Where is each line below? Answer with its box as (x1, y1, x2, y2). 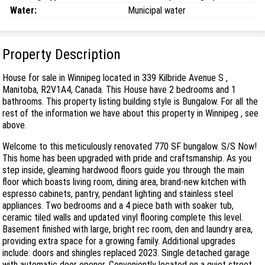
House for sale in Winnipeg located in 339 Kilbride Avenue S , (2, 72, 228, 83)
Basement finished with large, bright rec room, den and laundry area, (2, 223, 253, 235)
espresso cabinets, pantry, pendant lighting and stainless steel (2, 188, 234, 199)
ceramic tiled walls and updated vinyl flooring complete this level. (2, 211, 244, 223)
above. (2, 119, 27, 131)
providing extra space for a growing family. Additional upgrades (2, 235, 236, 247)
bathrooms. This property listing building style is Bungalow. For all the (2, 95, 258, 107)
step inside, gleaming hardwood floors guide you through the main (2, 164, 245, 176)
